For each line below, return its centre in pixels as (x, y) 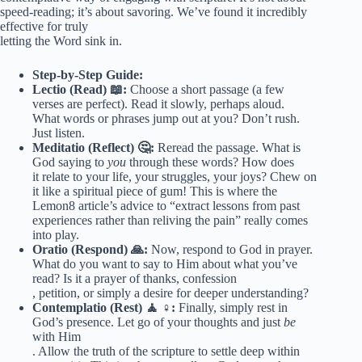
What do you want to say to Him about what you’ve (165, 263)
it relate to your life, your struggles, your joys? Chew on (175, 176)
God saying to (70, 162)
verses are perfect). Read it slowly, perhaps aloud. (158, 103)
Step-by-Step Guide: (88, 74)
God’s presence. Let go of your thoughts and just (158, 322)
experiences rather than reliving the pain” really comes (170, 220)
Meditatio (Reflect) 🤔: (93, 147)
